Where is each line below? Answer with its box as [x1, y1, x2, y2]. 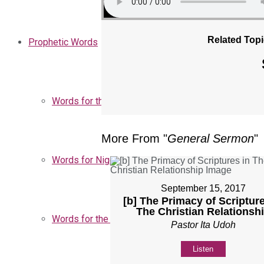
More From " [101, 131, 167, 145]
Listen [193, 244, 214, 253]
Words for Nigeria [52, 154, 125, 166]
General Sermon [167, 131, 254, 145]
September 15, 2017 [160, 183, 246, 193]
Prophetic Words [28, 37, 98, 48]
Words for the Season [52, 213, 142, 225]
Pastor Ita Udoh [170, 219, 236, 230]
